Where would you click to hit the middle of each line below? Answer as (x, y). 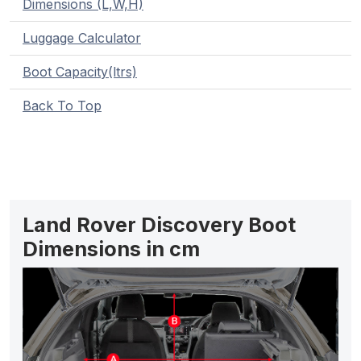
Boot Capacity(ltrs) (80, 72)
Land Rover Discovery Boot (159, 225)
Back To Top (62, 106)
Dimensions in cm (111, 249)
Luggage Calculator (82, 38)
